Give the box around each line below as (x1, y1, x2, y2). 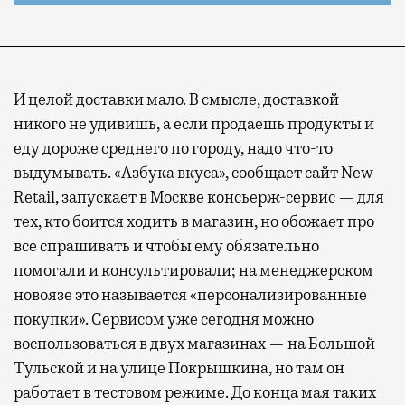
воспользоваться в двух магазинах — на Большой (14, 333, 375, 353)
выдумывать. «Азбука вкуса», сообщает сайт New (14, 162, 373, 183)
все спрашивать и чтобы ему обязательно (14, 235, 319, 256)
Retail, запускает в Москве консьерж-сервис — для (14, 186, 384, 207)
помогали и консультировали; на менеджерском (14, 259, 373, 280)
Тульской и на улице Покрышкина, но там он (14, 357, 344, 378)
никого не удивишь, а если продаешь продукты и (14, 113, 374, 134)
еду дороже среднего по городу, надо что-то (14, 137, 333, 158)
